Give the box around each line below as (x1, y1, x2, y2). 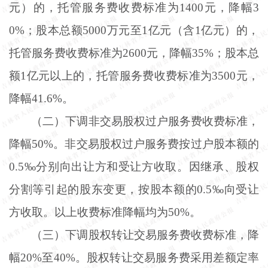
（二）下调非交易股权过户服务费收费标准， (31, 114, 259, 127)
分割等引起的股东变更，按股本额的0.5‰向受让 (9, 182, 259, 196)
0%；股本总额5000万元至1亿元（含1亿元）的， (9, 23, 259, 36)
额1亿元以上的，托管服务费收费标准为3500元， (9, 69, 259, 82)
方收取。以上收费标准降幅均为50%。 (9, 205, 201, 218)
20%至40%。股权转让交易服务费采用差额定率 (20, 251, 260, 264)
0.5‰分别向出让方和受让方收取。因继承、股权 (9, 160, 259, 173)
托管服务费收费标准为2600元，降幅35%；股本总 (9, 46, 259, 59)
